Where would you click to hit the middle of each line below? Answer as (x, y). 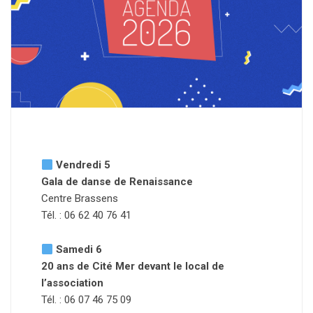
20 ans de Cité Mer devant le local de (133, 266)
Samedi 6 (79, 249)
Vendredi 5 (82, 165)
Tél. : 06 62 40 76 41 (86, 215)
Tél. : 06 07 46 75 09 (86, 300)
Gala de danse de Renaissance (117, 182)
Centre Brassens (80, 198)
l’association (72, 283)
